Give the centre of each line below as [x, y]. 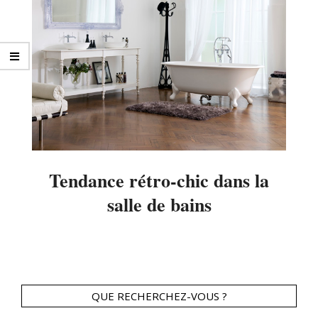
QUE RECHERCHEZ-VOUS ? [159, 296]
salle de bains [159, 204]
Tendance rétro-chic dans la [159, 180]
